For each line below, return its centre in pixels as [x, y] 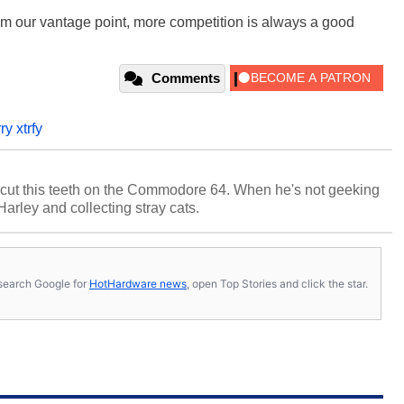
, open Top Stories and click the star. [277, 283]
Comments [186, 78]
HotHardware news [138, 283]
